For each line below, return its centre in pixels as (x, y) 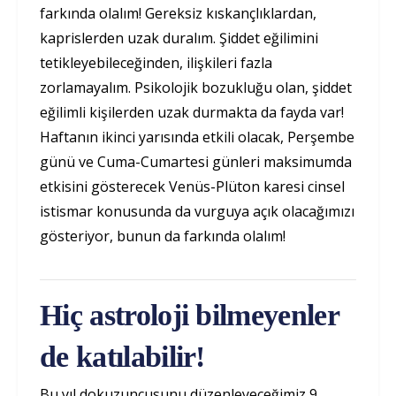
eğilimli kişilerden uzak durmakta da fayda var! (192, 112)
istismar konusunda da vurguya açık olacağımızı (197, 211)
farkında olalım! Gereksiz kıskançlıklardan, (178, 13)
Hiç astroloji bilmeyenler (190, 315)
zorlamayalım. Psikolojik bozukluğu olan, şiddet (196, 87)
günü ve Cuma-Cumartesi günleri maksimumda (196, 161)
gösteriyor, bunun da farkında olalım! (164, 236)
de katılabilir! (126, 356)
